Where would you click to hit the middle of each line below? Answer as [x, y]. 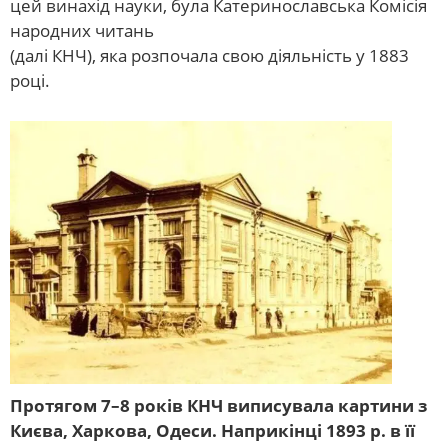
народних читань [82, 30]
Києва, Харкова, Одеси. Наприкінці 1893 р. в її [212, 430]
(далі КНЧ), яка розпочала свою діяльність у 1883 [209, 55]
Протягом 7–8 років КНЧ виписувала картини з [218, 405]
